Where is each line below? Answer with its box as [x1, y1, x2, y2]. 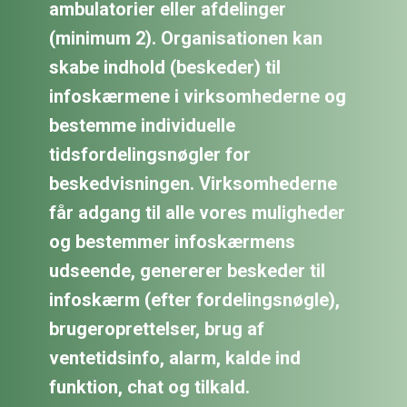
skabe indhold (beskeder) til [49, 56, 281, 78]
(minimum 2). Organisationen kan [49, 27, 323, 49]
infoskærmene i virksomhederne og [49, 85, 346, 107]
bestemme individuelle [49, 114, 235, 136]
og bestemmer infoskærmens [49, 231, 295, 253]
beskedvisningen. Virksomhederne [49, 173, 337, 194]
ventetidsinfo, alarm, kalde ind [49, 347, 301, 369]
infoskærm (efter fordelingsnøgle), [49, 289, 340, 311]
